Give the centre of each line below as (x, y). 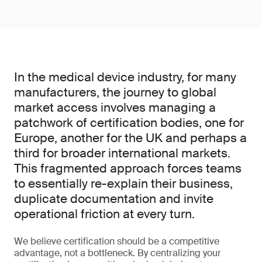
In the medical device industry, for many (125, 77)
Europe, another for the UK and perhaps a (130, 138)
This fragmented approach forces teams (128, 168)
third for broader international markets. (122, 153)
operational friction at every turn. (104, 214)
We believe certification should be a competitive (117, 241)
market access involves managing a (115, 108)
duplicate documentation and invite (114, 199)
